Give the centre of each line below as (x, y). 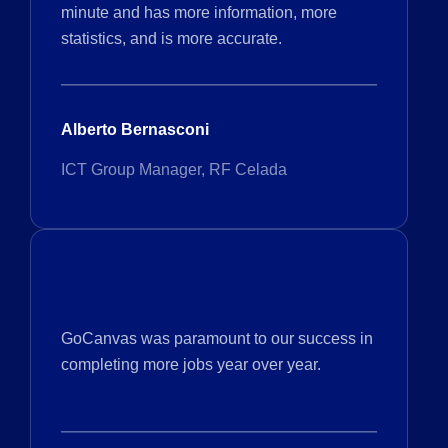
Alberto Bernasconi (135, 129)
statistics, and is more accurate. (171, 38)
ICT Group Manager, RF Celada (174, 169)
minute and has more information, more (199, 12)
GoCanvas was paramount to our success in (217, 338)
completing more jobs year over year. (191, 364)
